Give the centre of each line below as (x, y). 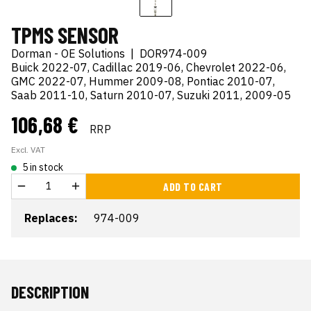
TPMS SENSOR (65, 35)
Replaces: (51, 218)
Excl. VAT (28, 150)
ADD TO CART (193, 186)
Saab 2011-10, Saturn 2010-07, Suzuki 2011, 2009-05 (151, 95)
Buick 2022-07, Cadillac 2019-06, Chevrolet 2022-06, (149, 67)
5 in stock (43, 167)
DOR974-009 (174, 53)
